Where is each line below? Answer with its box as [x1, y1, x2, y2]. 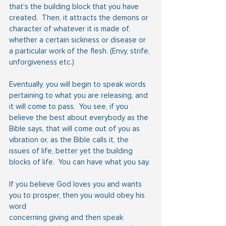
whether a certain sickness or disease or [9, 35, 148, 44]
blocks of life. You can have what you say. [9, 157, 150, 166]
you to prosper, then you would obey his [9, 190, 147, 200]
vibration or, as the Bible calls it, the [9, 135, 131, 144]
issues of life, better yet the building [9, 146, 135, 155]
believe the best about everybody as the [9, 112, 150, 122]
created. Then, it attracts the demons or [9, 13, 150, 22]
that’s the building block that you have [9, 2, 141, 11]
